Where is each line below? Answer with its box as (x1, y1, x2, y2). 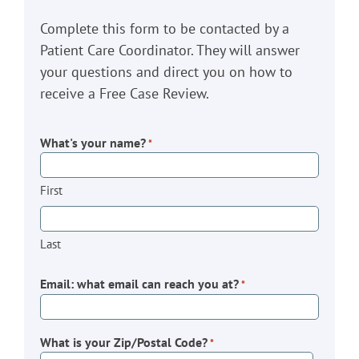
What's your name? (39, 134, 146, 151)
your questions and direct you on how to (39, 62, 292, 81)
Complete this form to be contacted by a (39, 18, 289, 38)
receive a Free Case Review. (39, 83, 209, 103)
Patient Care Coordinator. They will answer (39, 40, 300, 59)
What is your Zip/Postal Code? (39, 333, 208, 350)
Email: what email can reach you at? (39, 275, 239, 292)
